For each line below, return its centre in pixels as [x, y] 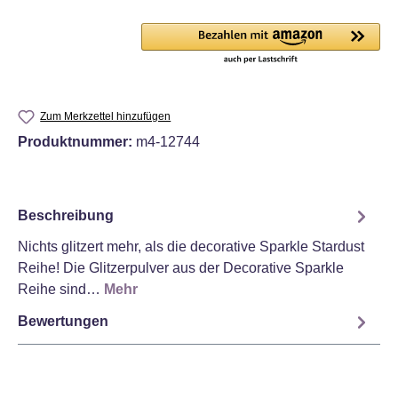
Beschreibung [66, 216]
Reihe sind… [61, 289]
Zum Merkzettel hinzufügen [106, 116]
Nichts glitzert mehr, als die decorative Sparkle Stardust [191, 246]
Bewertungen [63, 322]
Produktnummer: [77, 141]
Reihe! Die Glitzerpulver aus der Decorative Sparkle [181, 267]
